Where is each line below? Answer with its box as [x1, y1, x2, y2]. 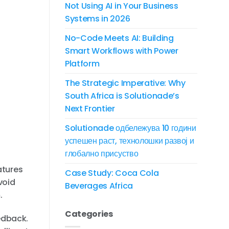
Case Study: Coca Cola [65, 167, 159, 179]
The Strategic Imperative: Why [65, 77, 186, 89]
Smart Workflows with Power [65, 45, 178, 57]
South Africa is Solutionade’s [65, 90, 179, 102]
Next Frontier [65, 103, 115, 114]
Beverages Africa [65, 180, 133, 192]
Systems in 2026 [65, 13, 130, 25]
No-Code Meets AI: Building [65, 32, 174, 44]
